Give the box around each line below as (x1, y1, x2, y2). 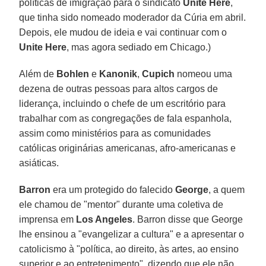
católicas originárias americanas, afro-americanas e (19, 142, 236, 153)
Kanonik (99, 68, 138, 79)
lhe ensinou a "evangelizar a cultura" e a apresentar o (19, 229, 245, 239)
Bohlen (56, 68, 90, 79)
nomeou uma (175, 68, 233, 79)
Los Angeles (76, 214, 133, 224)
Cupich (142, 68, 175, 79)
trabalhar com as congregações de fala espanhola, (19, 113, 232, 123)
